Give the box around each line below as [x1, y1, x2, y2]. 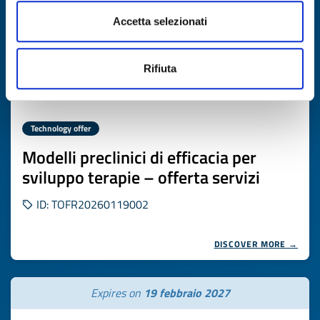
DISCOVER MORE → [214, 237, 298, 251]
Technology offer [31, 121, 91, 135]
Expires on [90, 284, 144, 301]
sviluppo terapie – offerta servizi [22, 164, 260, 190]
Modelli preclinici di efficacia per [22, 144, 256, 170]
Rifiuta [144, 61, 176, 74]
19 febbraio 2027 [143, 284, 230, 301]
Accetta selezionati [113, 15, 207, 28]
